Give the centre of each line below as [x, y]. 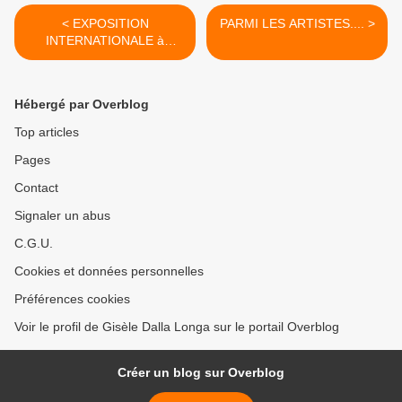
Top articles [47, 131]
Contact [36, 187]
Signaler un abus [62, 215]
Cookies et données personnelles [109, 271]
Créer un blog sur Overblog [201, 372]
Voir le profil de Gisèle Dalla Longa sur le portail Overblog [177, 326]
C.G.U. [34, 243]
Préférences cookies [72, 298]
